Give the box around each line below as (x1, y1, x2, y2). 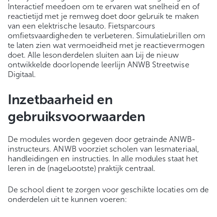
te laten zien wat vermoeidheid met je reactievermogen (8, 41, 205, 50)
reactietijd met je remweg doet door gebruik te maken (8, 12, 199, 21)
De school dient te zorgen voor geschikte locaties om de (8, 185, 209, 195)
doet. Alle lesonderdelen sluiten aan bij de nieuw (8, 50, 179, 60)
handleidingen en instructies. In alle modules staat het (8, 154, 198, 164)
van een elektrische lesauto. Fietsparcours (8, 21, 155, 31)
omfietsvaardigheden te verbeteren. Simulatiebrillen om (8, 31, 205, 41)
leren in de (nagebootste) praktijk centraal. (8, 164, 158, 173)
